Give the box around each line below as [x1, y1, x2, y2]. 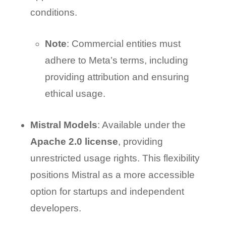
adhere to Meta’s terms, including [44, 54, 188, 66]
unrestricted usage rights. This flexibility [30, 152, 200, 163]
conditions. [30, 7, 77, 18]
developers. [30, 202, 81, 213]
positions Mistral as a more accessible [30, 169, 195, 180]
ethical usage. [44, 88, 105, 99]
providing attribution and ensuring [44, 71, 189, 82]
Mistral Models [30, 119, 97, 130]
